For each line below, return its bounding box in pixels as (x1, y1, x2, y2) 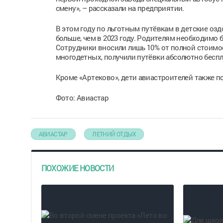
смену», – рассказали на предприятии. (55, 3, 184, 13)
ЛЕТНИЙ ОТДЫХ (92, 130, 136, 138)
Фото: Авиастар (55, 93, 109, 103)
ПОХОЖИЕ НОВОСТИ (41, 163, 114, 173)
